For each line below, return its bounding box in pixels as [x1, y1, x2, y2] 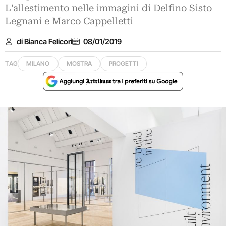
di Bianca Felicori [16, 36, 72, 46]
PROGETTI [109, 60, 138, 67]
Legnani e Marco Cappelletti [5, 16, 133, 27]
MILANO [26, 60, 49, 67]
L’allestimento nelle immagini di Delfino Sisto [5, 3, 212, 14]
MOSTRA [67, 60, 92, 67]
